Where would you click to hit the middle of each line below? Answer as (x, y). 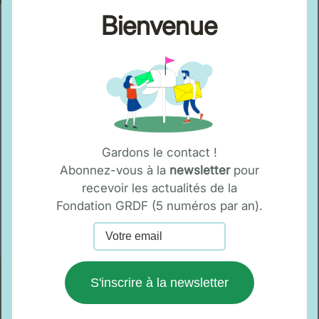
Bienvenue (159, 26)
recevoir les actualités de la (159, 188)
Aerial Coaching (211, 265)
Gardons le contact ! (159, 152)
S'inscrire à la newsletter (159, 282)
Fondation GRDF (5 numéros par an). (159, 205)
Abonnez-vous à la (114, 170)
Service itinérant (213, 283)
